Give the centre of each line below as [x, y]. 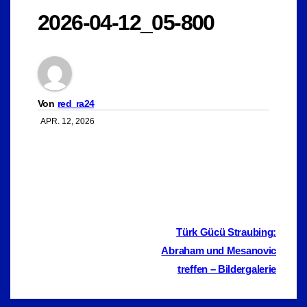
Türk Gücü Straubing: [226, 232]
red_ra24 [76, 103]
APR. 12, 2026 [67, 121]
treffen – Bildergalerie [227, 269]
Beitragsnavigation [121, 235]
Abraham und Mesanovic [219, 250]
